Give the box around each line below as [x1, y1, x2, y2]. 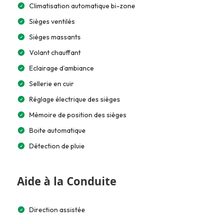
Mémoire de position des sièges [29, 110, 127, 119]
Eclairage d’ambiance [29, 64, 94, 73]
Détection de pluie [29, 142, 85, 150]
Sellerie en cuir [29, 79, 74, 88]
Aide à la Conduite [17, 174, 116, 189]
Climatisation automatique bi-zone [29, 1, 135, 10]
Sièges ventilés [29, 17, 75, 26]
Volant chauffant [29, 48, 81, 57]
